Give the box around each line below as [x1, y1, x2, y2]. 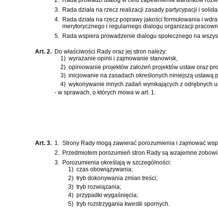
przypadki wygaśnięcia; [76, 192, 138, 199]
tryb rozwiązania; [76, 183, 121, 190]
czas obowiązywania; [76, 166, 133, 173]
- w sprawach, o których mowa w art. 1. [54, 89, 156, 96]
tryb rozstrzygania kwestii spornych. [76, 200, 170, 207]
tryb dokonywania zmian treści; [76, 174, 158, 182]
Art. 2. [35, 48, 52, 55]
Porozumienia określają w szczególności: [62, 159, 171, 166]
